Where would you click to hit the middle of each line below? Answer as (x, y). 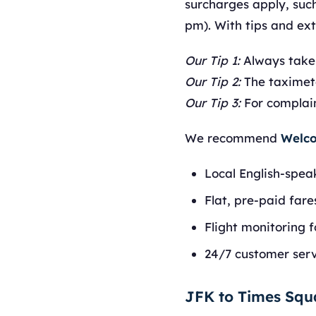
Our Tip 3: (213, 103)
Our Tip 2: (213, 81)
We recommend (233, 138)
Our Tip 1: (212, 60)
